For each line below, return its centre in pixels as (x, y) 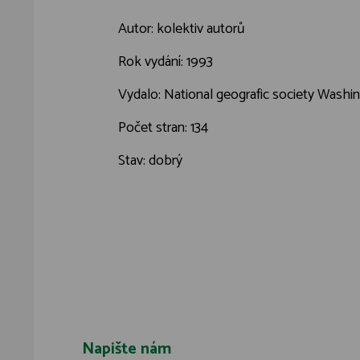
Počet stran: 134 (163, 128)
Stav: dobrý (150, 161)
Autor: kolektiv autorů (182, 29)
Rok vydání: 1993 (166, 62)
